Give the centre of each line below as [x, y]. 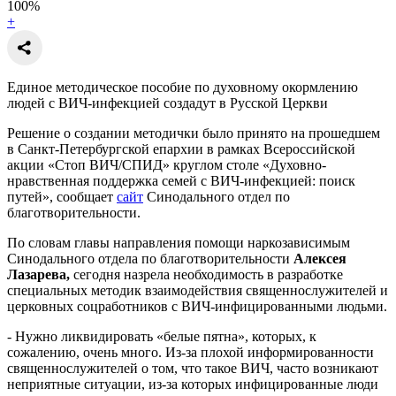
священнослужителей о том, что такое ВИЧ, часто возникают [193, 368]
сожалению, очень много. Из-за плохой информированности [190, 352]
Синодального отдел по [217, 196]
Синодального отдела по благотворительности [150, 258]
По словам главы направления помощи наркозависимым [179, 242]
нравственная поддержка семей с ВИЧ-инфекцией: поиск [181, 180]
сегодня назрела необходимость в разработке [206, 274]
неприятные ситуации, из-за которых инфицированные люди [193, 384]
